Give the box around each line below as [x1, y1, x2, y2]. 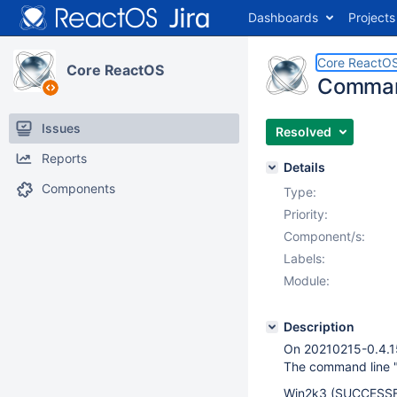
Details [284, 160, 325, 175]
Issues [42, 121, 81, 136]
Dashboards [248, 10, 318, 25]
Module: [284, 273, 330, 288]
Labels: [284, 251, 325, 266]
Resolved [276, 124, 331, 139]
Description [284, 319, 354, 334]
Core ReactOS [66, 61, 164, 79]
